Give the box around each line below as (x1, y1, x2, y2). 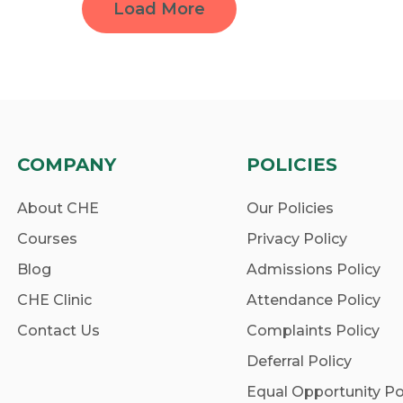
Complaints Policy (246, 321, 381, 339)
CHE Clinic (16, 291, 92, 309)
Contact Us (16, 321, 100, 339)
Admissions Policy (246, 260, 381, 278)
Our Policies (246, 199, 335, 217)
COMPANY (16, 153, 116, 175)
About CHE (16, 199, 99, 217)
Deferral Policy (246, 352, 353, 370)
